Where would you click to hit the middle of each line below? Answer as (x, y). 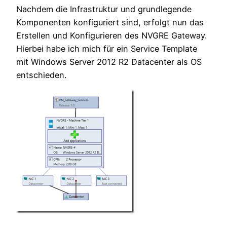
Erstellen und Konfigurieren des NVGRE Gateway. (111, 35)
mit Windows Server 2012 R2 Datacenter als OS (109, 62)
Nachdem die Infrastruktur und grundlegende (104, 9)
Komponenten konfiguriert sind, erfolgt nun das (110, 22)
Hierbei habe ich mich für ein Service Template (107, 48)
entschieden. (41, 75)
